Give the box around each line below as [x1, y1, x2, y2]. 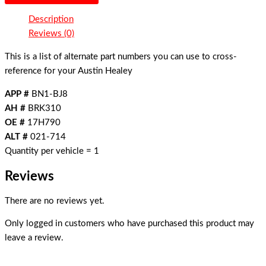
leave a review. [5, 233, 64, 243]
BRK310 [26, 103, 61, 113]
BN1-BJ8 [29, 89, 68, 99]
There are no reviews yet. [5, 196, 104, 205]
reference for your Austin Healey [5, 66, 132, 75]
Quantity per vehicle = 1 [5, 146, 99, 156]
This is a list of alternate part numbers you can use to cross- [5, 52, 237, 61]
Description [28, 15, 74, 24]
